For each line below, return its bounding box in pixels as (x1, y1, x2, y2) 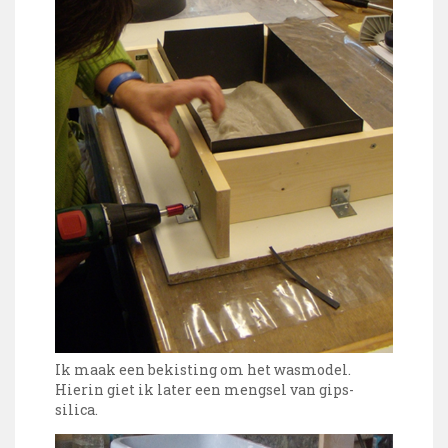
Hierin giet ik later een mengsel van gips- (55, 380, 354, 400)
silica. (55, 400, 98, 420)
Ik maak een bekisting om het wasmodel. (55, 360, 351, 380)
